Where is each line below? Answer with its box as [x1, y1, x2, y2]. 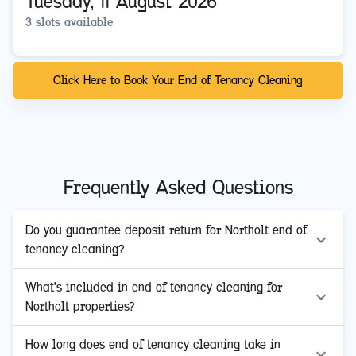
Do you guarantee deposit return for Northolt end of [25, 222, 307, 238]
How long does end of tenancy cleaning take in [25, 337, 281, 353]
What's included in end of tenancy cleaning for [25, 280, 282, 296]
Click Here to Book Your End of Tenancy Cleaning [53, 73, 303, 88]
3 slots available [25, 15, 113, 30]
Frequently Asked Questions [63, 175, 293, 199]
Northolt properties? [25, 299, 135, 315]
